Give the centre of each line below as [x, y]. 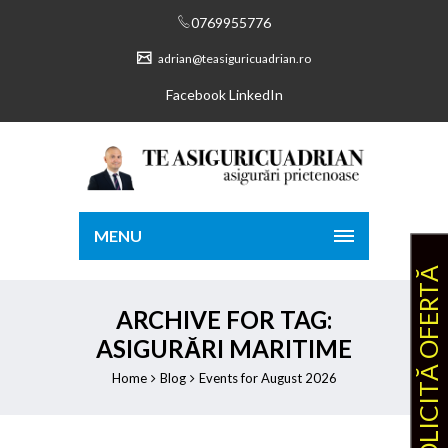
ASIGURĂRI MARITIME [224, 348]
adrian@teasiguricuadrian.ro [233, 58]
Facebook [195, 94]
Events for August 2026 [267, 378]
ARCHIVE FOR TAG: [224, 319]
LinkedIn [255, 94]
